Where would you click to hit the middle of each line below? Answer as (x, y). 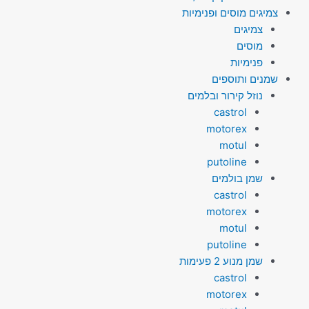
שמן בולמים (237, 178)
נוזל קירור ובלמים (225, 95)
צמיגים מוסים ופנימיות (230, 12)
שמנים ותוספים (245, 79)
